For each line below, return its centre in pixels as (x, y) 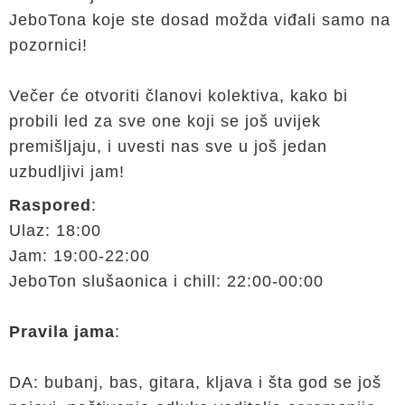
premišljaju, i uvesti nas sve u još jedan (168, 146)
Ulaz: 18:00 (55, 231)
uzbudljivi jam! (67, 172)
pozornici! (51, 45)
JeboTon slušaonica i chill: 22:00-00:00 (166, 281)
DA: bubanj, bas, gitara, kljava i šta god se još (195, 382)
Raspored (50, 205)
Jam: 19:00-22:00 (80, 256)
